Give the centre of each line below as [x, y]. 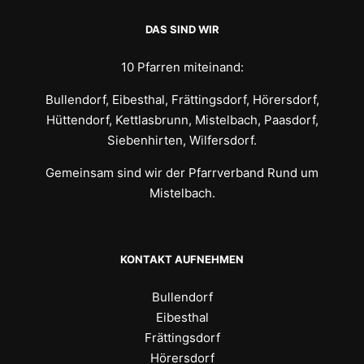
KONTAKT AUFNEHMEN [182, 259]
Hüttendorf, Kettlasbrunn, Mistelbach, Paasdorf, [182, 119]
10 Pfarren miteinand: [182, 67]
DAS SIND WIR [182, 29]
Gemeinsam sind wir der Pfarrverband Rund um [182, 172]
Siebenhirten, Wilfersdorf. [182, 140]
